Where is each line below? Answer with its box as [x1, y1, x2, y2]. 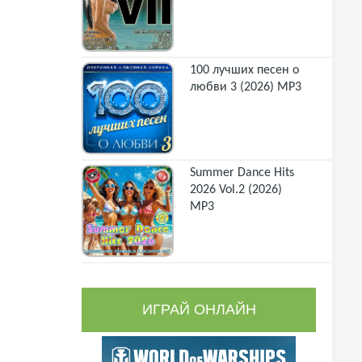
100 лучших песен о [190, 64, 299, 77]
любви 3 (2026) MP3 [190, 81, 301, 94]
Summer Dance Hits [190, 166, 294, 179]
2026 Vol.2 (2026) [190, 183, 282, 196]
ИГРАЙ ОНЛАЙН [141, 301, 256, 318]
